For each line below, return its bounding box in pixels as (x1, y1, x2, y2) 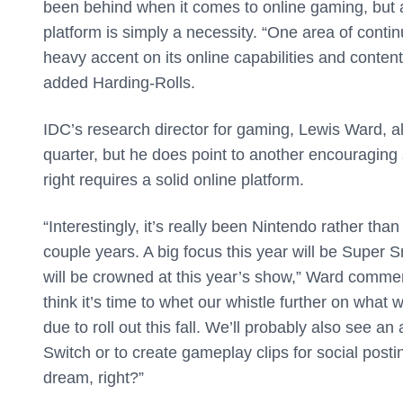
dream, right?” (43, 369, 148, 388)
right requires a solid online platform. (43, 171, 304, 190)
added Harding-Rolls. (43, 74, 195, 93)
